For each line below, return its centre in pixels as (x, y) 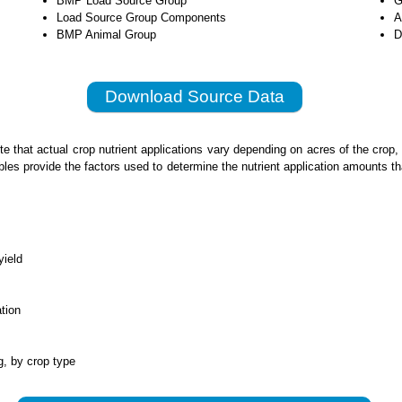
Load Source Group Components (142, 17)
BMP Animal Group (107, 34)
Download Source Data (194, 96)
